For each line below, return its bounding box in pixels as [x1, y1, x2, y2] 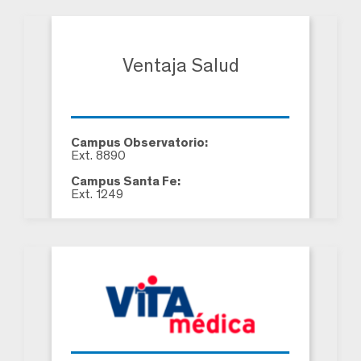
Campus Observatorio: [71, 134, 208, 150]
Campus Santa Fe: [71, 172, 180, 189]
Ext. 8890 [71, 147, 126, 163]
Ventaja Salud [122, 53, 239, 77]
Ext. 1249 [71, 185, 123, 201]
